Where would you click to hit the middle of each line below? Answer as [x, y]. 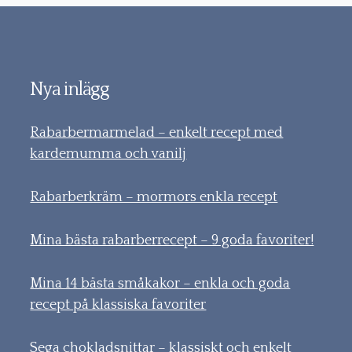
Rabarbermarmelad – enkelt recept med [157, 133]
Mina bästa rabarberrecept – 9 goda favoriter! [172, 241]
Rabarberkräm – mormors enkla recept [154, 198]
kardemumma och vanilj [108, 154]
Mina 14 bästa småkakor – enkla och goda [160, 284]
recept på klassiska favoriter [118, 305]
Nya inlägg [70, 90]
